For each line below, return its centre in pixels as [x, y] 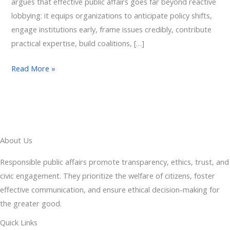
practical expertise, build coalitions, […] [78, 43]
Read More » [34, 68]
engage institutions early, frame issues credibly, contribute [112, 29]
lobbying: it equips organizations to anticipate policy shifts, [112, 15]
